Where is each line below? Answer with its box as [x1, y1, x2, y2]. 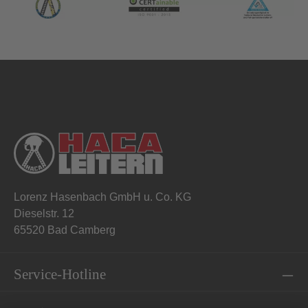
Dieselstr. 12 [14, 208, 74, 220]
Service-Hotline [14, 266, 106, 283]
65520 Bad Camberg [14, 224, 115, 236]
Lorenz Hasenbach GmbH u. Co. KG [14, 191, 191, 203]
